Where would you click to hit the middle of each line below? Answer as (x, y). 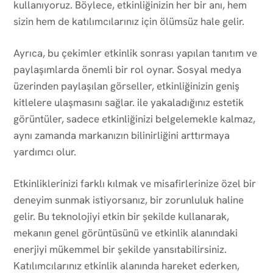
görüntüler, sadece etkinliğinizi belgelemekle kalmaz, (134, 119)
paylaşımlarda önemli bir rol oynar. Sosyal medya (127, 69)
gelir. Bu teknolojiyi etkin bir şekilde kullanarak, (121, 216)
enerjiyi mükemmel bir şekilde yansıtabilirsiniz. (120, 249)
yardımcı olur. (45, 151)
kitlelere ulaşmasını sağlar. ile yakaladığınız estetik (129, 102)
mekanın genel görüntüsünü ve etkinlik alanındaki (126, 232)
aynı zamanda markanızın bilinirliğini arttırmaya (122, 135)
